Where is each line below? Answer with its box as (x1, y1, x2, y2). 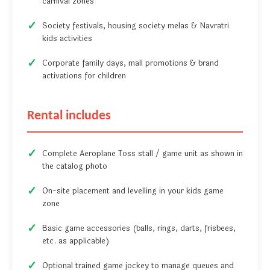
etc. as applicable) (42, 235, 109, 248)
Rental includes (27, 109, 111, 124)
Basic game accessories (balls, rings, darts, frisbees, (42, 222, 236, 235)
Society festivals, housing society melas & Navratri (42, 20, 229, 33)
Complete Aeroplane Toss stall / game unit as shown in (42, 148, 243, 160)
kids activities (42, 33, 92, 45)
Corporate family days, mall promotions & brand (42, 57, 219, 70)
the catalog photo (42, 160, 107, 173)
